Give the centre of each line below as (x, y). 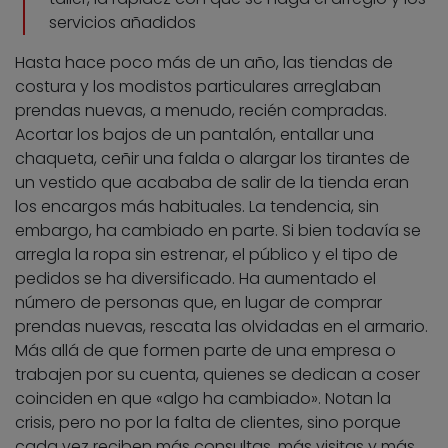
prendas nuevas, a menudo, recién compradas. (201, 111)
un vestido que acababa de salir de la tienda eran (212, 183)
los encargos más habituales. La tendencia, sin (197, 207)
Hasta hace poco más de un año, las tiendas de (204, 63)
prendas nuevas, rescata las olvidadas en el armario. (221, 327)
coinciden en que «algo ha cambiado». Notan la (203, 399)
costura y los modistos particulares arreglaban (198, 87)
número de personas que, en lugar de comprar (198, 303)
